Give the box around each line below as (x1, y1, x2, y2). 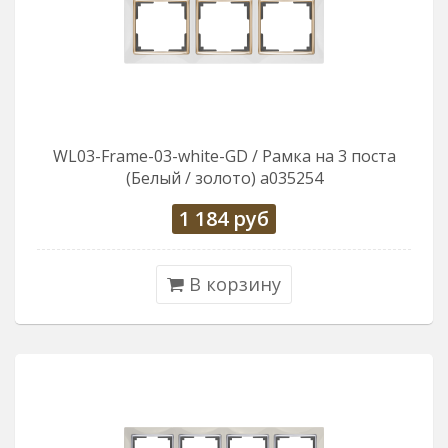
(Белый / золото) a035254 (125, 167, 323, 189)
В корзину (184, 272, 281, 296)
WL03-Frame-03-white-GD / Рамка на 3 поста (52, 145, 396, 167)
